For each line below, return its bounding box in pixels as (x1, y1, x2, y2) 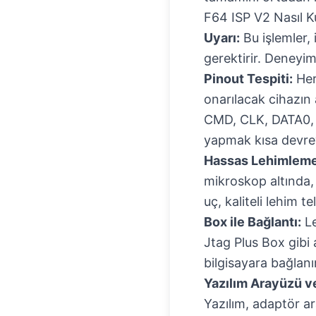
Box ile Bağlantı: (204, 214, 301, 229)
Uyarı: (204, 30, 240, 45)
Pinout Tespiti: (204, 71, 293, 86)
